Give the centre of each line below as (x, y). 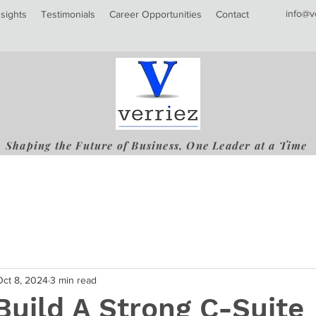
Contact (232, 14)
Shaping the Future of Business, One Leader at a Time (157, 145)
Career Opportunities (156, 14)
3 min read (73, 280)
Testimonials (68, 14)
